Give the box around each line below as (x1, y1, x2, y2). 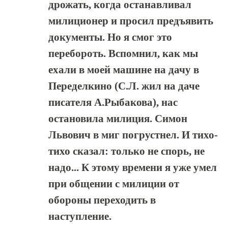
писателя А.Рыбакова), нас (48, 96, 178, 108)
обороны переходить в (48, 194, 156, 206)
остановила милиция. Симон (48, 112, 187, 125)
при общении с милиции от (48, 178, 179, 190)
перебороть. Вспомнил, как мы (48, 47, 198, 60)
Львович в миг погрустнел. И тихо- (48, 129, 218, 141)
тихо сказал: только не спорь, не (48, 145, 205, 157)
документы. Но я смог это (48, 31, 172, 43)
